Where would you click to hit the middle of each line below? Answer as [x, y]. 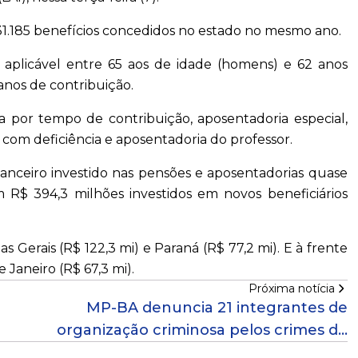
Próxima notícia [291, 289]
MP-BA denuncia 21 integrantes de [217, 308]
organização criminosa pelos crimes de [202, 330]
